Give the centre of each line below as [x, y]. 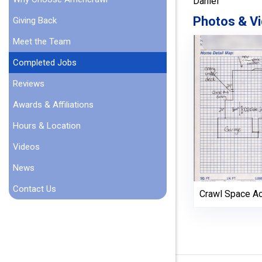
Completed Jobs [45, 63]
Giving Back [35, 21]
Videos [26, 147]
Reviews [29, 84]
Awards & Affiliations [53, 105]
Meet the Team [42, 42]
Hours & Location [47, 126]
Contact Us [35, 189]
